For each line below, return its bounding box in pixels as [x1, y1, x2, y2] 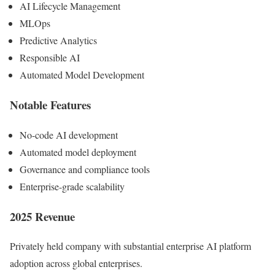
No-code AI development [20, 128, 118, 141]
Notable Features [10, 96, 91, 114]
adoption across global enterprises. [10, 257, 142, 270]
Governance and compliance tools [20, 162, 150, 176]
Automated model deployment [20, 145, 136, 158]
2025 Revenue [10, 207, 75, 225]
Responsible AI [20, 51, 80, 64]
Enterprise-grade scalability [20, 179, 125, 193]
